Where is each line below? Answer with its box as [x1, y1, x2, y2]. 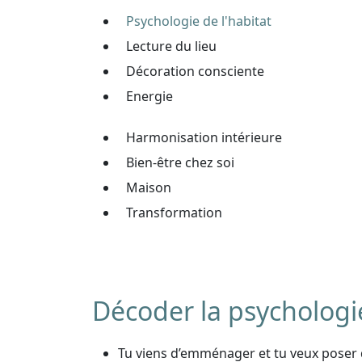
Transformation [126, 204, 222, 221]
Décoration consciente [126, 62, 264, 80]
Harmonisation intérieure [126, 128, 282, 146]
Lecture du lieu [126, 37, 217, 55]
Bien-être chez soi [126, 154, 234, 171]
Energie [126, 87, 173, 105]
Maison [126, 179, 171, 196]
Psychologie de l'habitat [126, 12, 271, 30]
